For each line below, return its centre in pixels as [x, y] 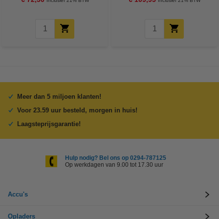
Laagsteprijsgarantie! [49, 124]
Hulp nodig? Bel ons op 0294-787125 [115, 158]
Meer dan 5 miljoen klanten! [59, 97]
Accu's [18, 194]
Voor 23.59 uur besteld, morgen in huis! [77, 110]
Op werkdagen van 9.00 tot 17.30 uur [114, 165]
